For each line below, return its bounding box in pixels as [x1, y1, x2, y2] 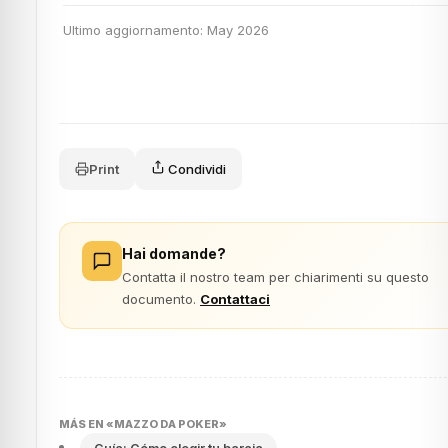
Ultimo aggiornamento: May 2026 [63, 22, 269, 38]
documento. [122, 291, 200, 307]
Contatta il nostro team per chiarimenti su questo [122, 269, 429, 285]
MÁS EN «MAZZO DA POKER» [59, 417, 227, 431]
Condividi [165, 161, 226, 177]
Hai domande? [122, 245, 226, 262]
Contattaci [200, 291, 270, 307]
